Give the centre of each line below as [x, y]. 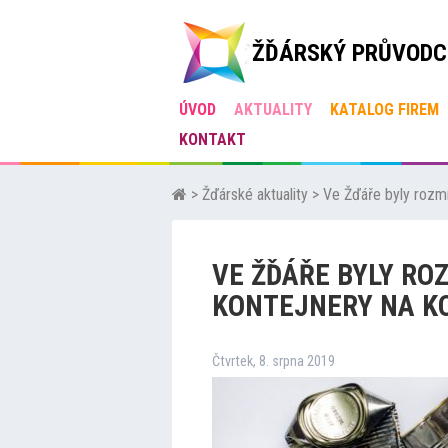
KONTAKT [212, 139]
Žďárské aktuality [255, 194]
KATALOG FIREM [384, 109]
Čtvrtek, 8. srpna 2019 [273, 361]
